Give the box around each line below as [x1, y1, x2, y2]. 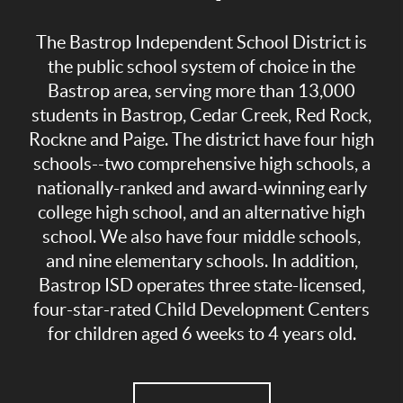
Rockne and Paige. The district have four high [29, 130, 374, 150]
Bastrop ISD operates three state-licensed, [38, 275, 365, 296]
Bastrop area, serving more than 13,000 [48, 81, 355, 102]
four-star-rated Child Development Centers [33, 300, 370, 320]
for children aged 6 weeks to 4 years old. [47, 324, 356, 345]
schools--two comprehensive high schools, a [32, 154, 371, 175]
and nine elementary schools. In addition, [45, 251, 358, 272]
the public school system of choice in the [48, 57, 355, 77]
